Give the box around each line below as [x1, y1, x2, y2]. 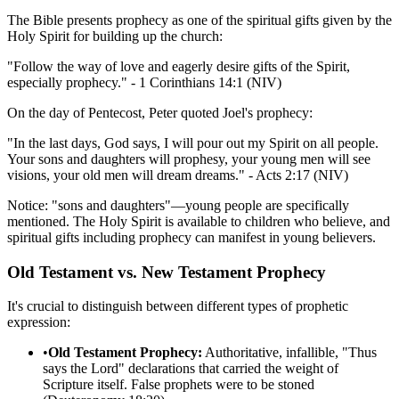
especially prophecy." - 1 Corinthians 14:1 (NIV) [7, 75, 281, 91]
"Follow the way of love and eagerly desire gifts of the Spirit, [7, 59, 350, 75]
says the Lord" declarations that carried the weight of [43, 361, 338, 377]
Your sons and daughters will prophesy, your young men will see [7, 151, 370, 167]
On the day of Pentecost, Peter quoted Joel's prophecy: [7, 105, 313, 121]
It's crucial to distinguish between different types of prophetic [7, 298, 348, 314]
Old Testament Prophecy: [48, 345, 202, 361]
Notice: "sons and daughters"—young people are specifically [7, 198, 349, 214]
